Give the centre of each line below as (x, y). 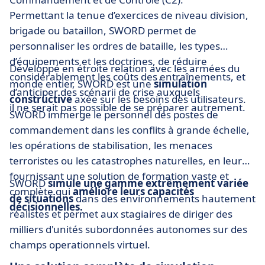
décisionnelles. (46, 207)
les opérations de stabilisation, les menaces (111, 146)
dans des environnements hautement (166, 199)
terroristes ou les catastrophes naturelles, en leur (126, 161)
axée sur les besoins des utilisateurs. (160, 99)
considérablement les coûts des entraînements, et (127, 77)
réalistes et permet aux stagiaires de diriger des (121, 214)
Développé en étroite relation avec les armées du (125, 69)
